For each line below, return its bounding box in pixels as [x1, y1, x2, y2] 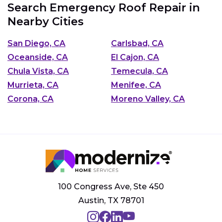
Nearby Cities [7, 14, 84, 28]
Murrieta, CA [7, 80, 58, 90]
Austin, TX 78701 [78, 196, 144, 206]
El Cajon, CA [111, 53, 159, 62]
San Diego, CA [7, 39, 65, 49]
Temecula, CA [111, 66, 168, 76]
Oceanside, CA [7, 53, 68, 62]
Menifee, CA [111, 80, 161, 90]
